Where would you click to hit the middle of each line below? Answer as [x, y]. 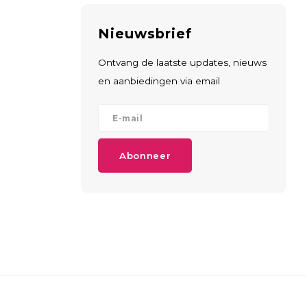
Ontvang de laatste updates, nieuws [182, 62]
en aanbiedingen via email [159, 81]
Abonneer [145, 156]
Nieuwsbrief [145, 34]
